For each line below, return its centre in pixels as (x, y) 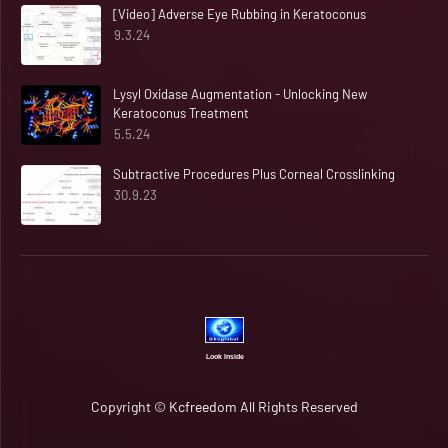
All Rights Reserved (297, 406)
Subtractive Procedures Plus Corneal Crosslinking (254, 173)
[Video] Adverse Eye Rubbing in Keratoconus (239, 13)
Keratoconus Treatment (181, 112)
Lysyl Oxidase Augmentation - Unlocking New (240, 93)
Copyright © (130, 406)
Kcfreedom (203, 406)
